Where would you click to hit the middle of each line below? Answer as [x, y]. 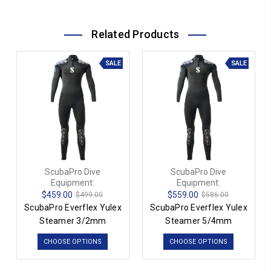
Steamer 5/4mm [199, 221]
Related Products [135, 34]
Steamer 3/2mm [73, 221]
